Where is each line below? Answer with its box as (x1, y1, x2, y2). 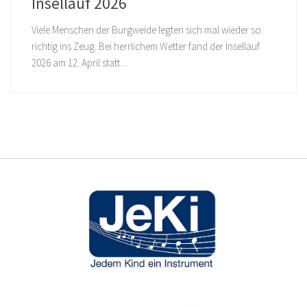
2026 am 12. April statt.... (32, 56, 129, 70)
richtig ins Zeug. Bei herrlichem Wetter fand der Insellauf (32, 40, 260, 53)
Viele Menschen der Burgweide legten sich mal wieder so (32, 23, 262, 37)
